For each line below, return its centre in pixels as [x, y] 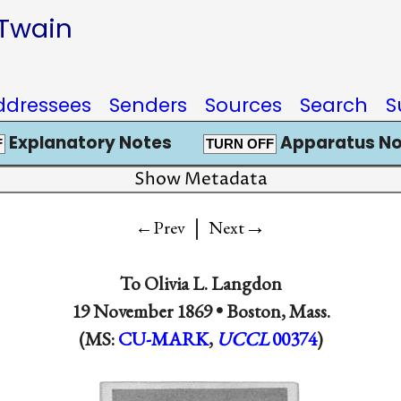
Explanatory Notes [88, 143]
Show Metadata [200, 179]
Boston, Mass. [278, 311]
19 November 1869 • [149, 311]
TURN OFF [239, 144]
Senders [148, 105]
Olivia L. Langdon [213, 283]
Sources [243, 105]
